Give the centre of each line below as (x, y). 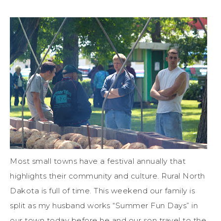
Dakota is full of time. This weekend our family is (102, 190)
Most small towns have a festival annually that (98, 161)
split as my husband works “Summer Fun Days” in (104, 205)
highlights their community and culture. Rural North (108, 176)
